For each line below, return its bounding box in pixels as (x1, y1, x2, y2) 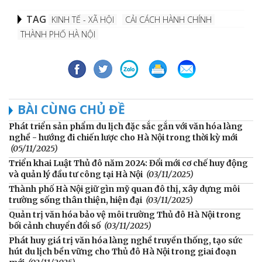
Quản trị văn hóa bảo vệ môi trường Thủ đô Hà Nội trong (9, 209, 241, 220)
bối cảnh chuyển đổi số (9, 220, 101, 231)
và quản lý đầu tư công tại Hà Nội (9, 168, 143, 180)
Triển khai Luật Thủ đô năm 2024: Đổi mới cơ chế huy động (9, 157, 248, 168)
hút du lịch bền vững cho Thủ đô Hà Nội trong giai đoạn (9, 246, 236, 257)
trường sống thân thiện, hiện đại (9, 194, 142, 205)
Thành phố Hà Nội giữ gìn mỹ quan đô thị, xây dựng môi (9, 183, 240, 194)
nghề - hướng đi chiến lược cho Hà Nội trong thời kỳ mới (9, 132, 237, 143)
